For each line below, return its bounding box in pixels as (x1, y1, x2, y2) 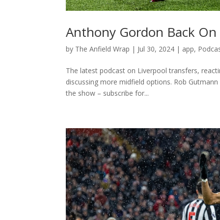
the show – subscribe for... (66, 88, 149, 98)
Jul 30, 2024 (137, 44, 175, 54)
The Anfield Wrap (75, 44, 130, 54)
